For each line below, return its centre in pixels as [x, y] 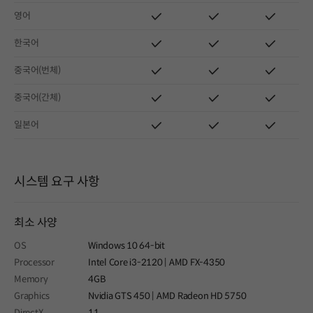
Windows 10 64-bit [126, 245]
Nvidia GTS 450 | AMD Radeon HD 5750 [167, 296]
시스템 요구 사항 [57, 181]
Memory [31, 279]
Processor [34, 262]
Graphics [32, 296]
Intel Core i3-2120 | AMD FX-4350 [156, 262]
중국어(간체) [37, 97]
